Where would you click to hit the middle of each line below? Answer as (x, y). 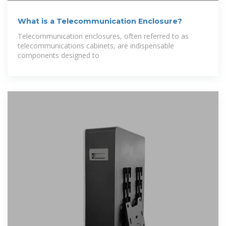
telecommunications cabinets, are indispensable (96, 45)
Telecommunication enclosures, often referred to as (103, 36)
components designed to (59, 55)
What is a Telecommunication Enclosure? (100, 21)
